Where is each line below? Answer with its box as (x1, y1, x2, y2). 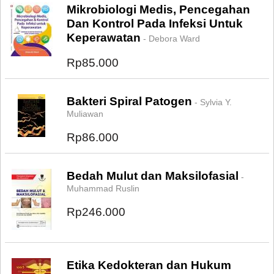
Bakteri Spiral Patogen (67, 95, 192, 108)
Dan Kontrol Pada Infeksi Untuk (67, 17, 243, 30)
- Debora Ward (141, 34, 200, 43)
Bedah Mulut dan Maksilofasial (67, 169, 239, 182)
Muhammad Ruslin (67, 183, 139, 193)
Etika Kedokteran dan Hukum (67, 259, 231, 272)
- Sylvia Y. (192, 97, 232, 107)
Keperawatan (67, 31, 141, 44)
